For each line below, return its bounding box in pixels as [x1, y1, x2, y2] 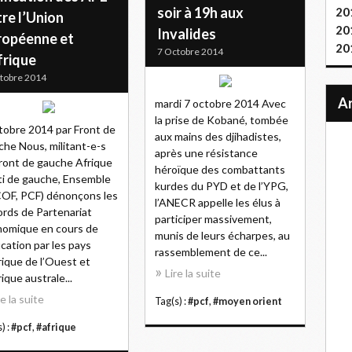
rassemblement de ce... [155, 245, 267, 258]
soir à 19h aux [157, 4, 244, 21]
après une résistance [155, 146, 258, 159]
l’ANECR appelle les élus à [155, 196, 280, 209]
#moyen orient [213, 295, 282, 307]
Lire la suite [165, 266, 221, 280]
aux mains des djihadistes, [155, 130, 281, 143]
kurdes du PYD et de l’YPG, [155, 179, 288, 192]
